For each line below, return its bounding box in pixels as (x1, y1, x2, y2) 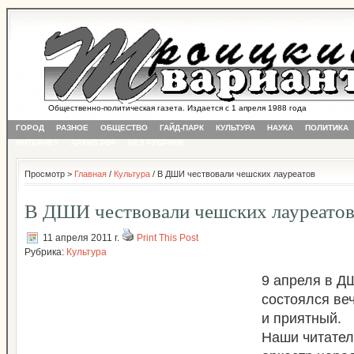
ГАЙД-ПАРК (160, 123, 204, 132)
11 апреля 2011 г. (43, 232, 119, 243)
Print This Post (137, 232, 198, 243)
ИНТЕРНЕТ (16, 138, 58, 147)
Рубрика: (24, 247, 66, 258)
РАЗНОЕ (56, 123, 88, 132)
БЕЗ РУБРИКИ (128, 138, 183, 147)
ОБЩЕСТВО (100, 123, 148, 132)
